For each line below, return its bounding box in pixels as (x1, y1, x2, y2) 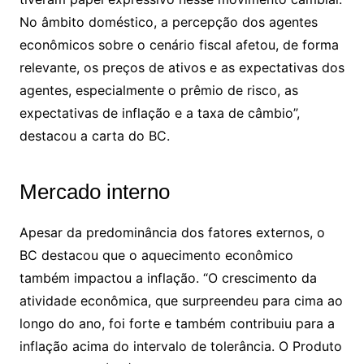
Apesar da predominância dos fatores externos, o (19, 224, 325, 240)
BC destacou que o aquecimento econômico (19, 247, 293, 263)
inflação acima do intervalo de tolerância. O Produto (19, 338, 342, 354)
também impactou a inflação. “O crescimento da (19, 270, 317, 286)
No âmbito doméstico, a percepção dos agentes (19, 14, 318, 30)
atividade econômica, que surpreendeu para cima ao (19, 292, 343, 309)
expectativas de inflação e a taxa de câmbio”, (19, 105, 300, 121)
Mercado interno (19, 180, 170, 204)
